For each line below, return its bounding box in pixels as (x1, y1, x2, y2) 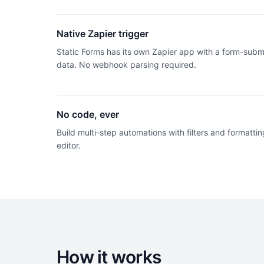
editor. (57, 140, 81, 150)
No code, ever (57, 108, 119, 120)
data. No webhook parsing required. (57, 60, 196, 70)
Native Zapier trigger (57, 28, 148, 39)
